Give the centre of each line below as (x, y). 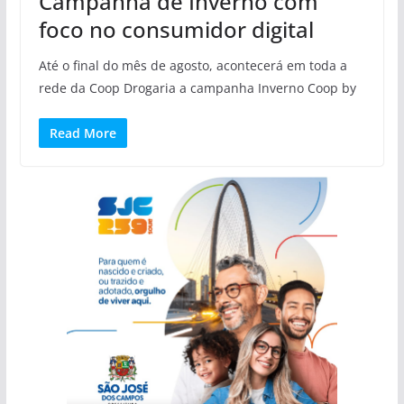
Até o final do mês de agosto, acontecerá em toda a (193, 65)
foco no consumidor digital (176, 29)
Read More (83, 133)
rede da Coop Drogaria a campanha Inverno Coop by (197, 87)
